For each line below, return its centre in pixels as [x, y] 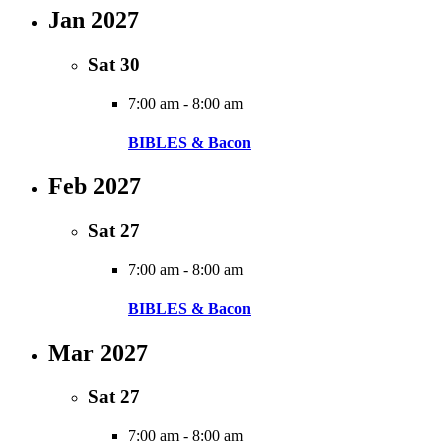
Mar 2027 [98, 352]
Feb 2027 [94, 186]
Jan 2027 [93, 20]
